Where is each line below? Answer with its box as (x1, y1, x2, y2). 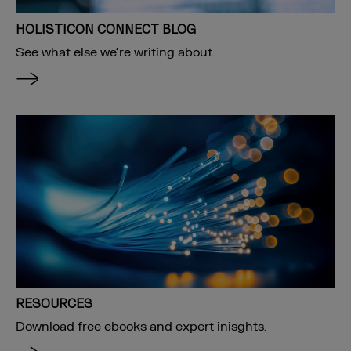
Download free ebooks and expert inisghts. (16, 318, 267, 335)
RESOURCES (16, 295, 92, 311)
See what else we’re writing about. (16, 44, 215, 60)
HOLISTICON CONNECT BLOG (16, 20, 196, 37)
